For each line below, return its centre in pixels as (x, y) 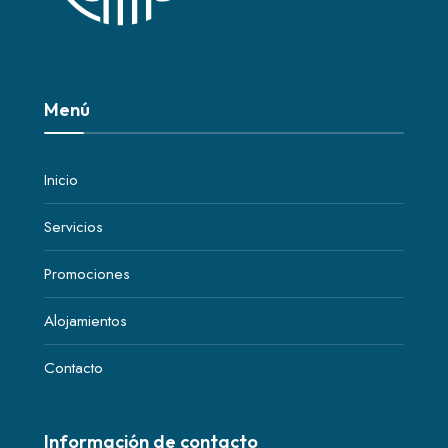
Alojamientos (85, 320)
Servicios (73, 226)
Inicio (61, 179)
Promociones (87, 273)
